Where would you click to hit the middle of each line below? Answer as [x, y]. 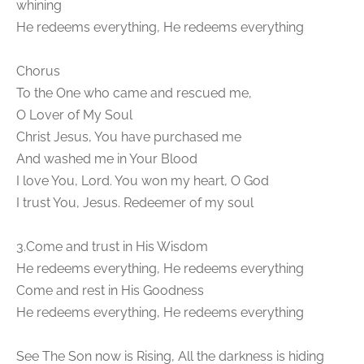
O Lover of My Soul [74, 115]
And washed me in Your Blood [107, 159]
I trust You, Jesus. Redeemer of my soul [135, 203]
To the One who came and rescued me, [141, 93]
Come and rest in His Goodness [110, 291]
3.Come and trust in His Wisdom [112, 247]
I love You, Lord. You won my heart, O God [143, 181]
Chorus [38, 71]
